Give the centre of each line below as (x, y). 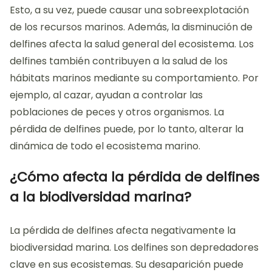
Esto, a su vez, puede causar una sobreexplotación (129, 10)
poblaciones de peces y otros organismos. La (117, 112)
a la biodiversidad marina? (100, 197)
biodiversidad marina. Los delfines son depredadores (134, 247)
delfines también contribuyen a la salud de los (119, 61)
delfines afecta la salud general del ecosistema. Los (132, 44)
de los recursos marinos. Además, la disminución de (131, 27)
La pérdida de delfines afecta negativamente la (123, 230)
